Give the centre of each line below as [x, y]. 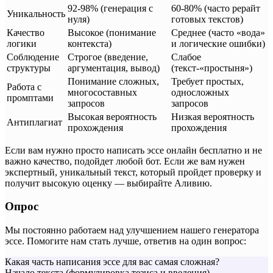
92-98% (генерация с [110, 8]
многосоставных [102, 92]
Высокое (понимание [112, 32]
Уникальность [36, 13]
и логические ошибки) [218, 43]
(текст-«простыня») [212, 68]
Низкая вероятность [213, 116]
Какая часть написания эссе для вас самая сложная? [112, 261]
